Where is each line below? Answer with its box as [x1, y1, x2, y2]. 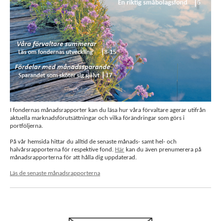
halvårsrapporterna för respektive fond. [10, 147, 115, 153]
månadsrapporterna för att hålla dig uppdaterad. [10, 154, 137, 161]
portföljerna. [10, 123, 43, 129]
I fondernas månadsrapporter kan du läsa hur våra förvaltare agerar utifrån [10, 107, 206, 113]
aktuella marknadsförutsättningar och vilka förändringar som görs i [10, 115, 184, 121]
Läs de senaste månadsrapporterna [10, 170, 100, 177]
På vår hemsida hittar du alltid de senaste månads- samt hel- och [10, 139, 177, 145]
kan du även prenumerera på [124, 147, 201, 153]
